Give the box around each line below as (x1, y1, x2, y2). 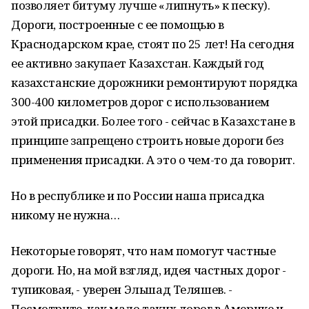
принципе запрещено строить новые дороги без (11, 132, 283, 148)
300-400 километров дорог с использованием (11, 94, 270, 110)
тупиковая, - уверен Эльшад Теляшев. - (11, 281, 232, 297)
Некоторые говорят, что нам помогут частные (11, 243, 276, 259)
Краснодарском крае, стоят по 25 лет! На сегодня (11, 36, 295, 52)
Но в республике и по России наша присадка (11, 188, 265, 203)
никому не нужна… (11, 207, 120, 223)
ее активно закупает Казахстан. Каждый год (11, 55, 264, 71)
